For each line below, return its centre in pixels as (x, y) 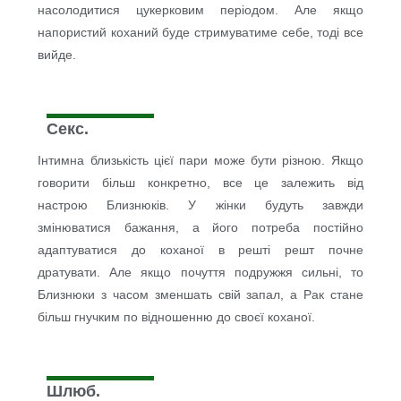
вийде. (57, 55)
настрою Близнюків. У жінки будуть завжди (200, 205)
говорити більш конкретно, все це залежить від (200, 183)
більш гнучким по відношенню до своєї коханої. (177, 317)
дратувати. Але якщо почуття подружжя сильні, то (200, 273)
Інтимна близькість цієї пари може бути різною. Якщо (200, 161)
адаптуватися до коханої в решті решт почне (200, 250)
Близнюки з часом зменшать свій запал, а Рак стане (200, 295)
